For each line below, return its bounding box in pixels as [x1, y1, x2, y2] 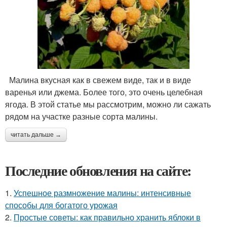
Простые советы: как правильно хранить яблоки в [14, 211, 201, 223]
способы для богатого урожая [5, 199, 118, 211]
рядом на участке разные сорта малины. [5, 110, 158, 123]
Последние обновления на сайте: [5, 160, 192, 181]
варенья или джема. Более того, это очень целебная [5, 86, 203, 98]
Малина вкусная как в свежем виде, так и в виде [5, 74, 191, 86]
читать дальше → [11, 131, 61, 139]
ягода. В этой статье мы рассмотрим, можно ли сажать [5, 98, 211, 110]
